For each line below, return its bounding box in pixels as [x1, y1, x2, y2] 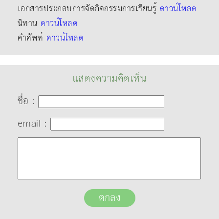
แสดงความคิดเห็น [72, 69, 147, 88]
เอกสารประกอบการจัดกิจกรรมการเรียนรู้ [17, 1, 160, 16]
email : [17, 114, 50, 132]
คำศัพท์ [17, 30, 47, 45]
